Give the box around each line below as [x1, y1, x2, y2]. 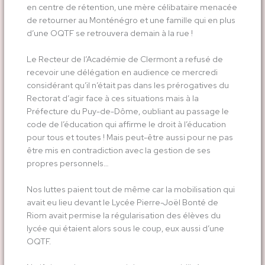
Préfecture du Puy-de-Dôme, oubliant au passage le [26, 106, 229, 117]
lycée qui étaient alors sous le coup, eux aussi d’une [26, 223, 224, 234]
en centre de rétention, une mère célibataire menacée [26, 2, 237, 13]
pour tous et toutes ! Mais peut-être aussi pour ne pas [26, 132, 233, 143]
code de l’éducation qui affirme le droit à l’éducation [26, 119, 226, 130]
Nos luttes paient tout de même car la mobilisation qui [26, 184, 235, 195]
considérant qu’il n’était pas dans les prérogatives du [26, 80, 229, 91]
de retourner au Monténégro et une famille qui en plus [26, 15, 235, 26]
